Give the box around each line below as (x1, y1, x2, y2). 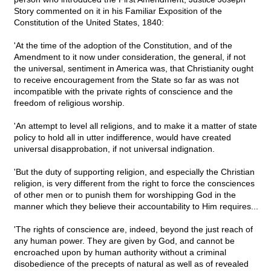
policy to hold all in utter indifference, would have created (14, 132, 231, 143)
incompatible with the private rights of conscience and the (14, 87, 233, 97)
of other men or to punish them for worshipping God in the (14, 190, 236, 200)
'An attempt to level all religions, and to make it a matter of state (14, 121, 257, 131)
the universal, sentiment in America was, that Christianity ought (14, 64, 253, 74)
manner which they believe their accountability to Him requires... (14, 201, 258, 212)
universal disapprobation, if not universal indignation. (14, 144, 215, 154)
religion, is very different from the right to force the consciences (14, 178, 255, 189)
